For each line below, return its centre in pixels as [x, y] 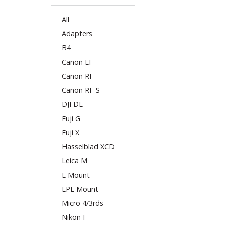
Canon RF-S [81, 90]
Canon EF [77, 62]
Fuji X [70, 132]
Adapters [77, 33]
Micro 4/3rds [82, 203]
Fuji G [71, 118]
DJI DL [72, 104]
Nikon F [74, 217]
